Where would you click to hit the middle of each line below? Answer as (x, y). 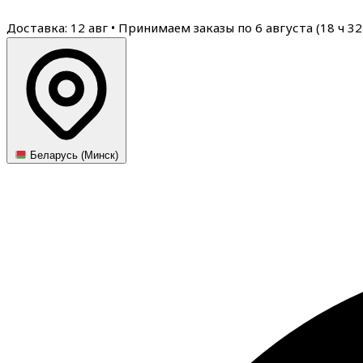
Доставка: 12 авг (59, 28)
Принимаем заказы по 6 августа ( (219, 28)
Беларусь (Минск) (73, 156)
